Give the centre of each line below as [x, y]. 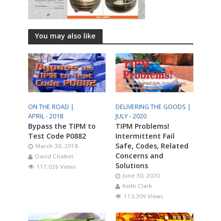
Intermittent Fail [145, 136]
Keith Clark [137, 185]
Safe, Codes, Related [152, 146]
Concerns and [139, 155]
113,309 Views [144, 196]
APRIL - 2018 [45, 116]
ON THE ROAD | [52, 107]
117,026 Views [56, 166]
